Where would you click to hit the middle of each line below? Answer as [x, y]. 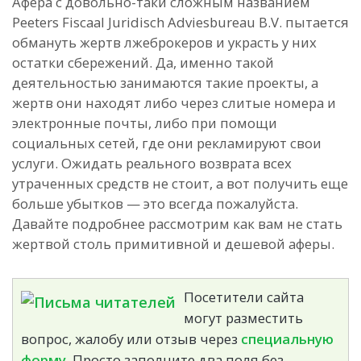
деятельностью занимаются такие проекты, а [165, 82]
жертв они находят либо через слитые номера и [174, 102]
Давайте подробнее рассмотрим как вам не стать [177, 223]
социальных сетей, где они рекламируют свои [167, 143]
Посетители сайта [244, 297]
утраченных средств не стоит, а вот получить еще [180, 183]
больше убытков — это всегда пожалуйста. [155, 203]
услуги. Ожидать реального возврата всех [152, 163]
